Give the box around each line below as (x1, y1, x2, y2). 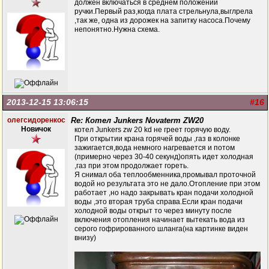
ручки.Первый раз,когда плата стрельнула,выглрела (74, 7, 253, 16)
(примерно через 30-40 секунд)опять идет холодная (74, 153, 253, 161)
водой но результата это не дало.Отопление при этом (74, 180, 260, 188)
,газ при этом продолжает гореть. (74, 162, 189, 170)
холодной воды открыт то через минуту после (74, 207, 232, 215)
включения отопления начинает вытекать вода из (74, 216, 245, 224)
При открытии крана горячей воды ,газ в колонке (74, 134, 240, 143)
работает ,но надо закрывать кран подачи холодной (74, 189, 253, 197)
